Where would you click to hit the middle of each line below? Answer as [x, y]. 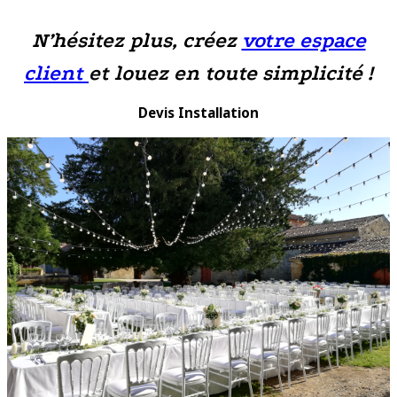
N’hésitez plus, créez [136, 41]
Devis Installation [198, 113]
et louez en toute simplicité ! [231, 74]
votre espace [304, 41]
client [56, 74]
